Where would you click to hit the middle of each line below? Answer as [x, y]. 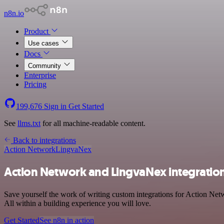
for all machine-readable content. [93, 123]
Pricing [35, 84]
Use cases [44, 43]
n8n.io [14, 13]
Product [37, 31]
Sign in [55, 106]
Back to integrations [43, 140]
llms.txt [29, 123]
